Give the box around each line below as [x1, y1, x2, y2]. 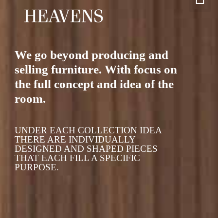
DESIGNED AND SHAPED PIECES [15, 144, 158, 154]
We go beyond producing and [15, 48, 168, 61]
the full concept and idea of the [15, 77, 174, 91]
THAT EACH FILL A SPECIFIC [15, 153, 140, 163]
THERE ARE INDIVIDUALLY [15, 134, 135, 145]
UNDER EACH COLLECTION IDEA [15, 125, 162, 135]
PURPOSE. [15, 162, 59, 172]
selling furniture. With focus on [15, 63, 177, 76]
